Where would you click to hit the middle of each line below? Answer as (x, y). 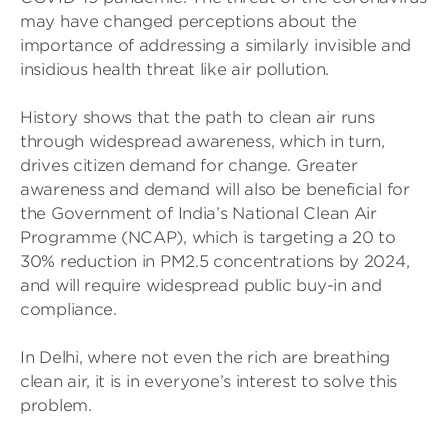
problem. (56, 405)
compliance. (68, 309)
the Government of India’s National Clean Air (198, 213)
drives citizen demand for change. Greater (189, 165)
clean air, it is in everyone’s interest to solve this (209, 381)
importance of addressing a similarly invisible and (216, 45)
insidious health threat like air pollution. (175, 69)
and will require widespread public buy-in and (201, 285)
